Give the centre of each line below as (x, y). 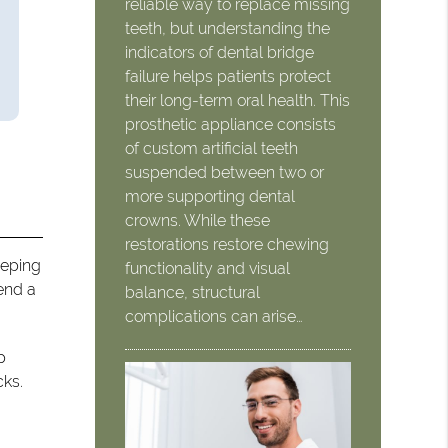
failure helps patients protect (228, 76)
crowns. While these (198, 220)
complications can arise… (214, 316)
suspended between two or (225, 172)
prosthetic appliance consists (231, 124)
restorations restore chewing (227, 244)
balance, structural (193, 292)
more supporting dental (210, 196)
